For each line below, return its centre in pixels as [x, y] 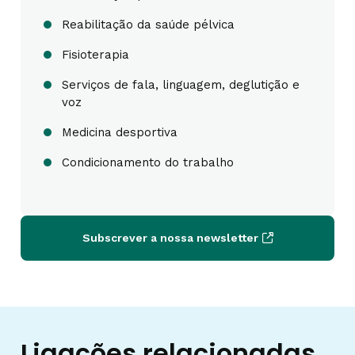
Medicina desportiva [120, 132]
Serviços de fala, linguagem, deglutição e [181, 85]
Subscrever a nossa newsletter [170, 238]
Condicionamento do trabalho [148, 162]
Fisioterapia [95, 55]
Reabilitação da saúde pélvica [148, 25]
